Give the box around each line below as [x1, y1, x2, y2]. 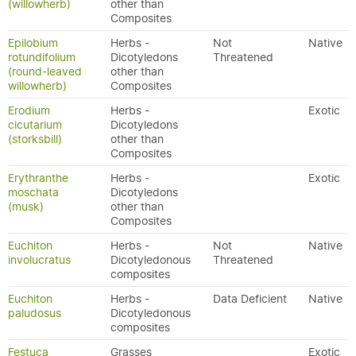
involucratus [8, 253, 71, 267]
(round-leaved [8, 64, 82, 79]
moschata [8, 185, 59, 199]
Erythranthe [8, 171, 68, 185]
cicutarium [8, 118, 62, 132]
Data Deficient [213, 292, 287, 306]
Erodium [8, 103, 50, 118]
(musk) [8, 199, 44, 214]
